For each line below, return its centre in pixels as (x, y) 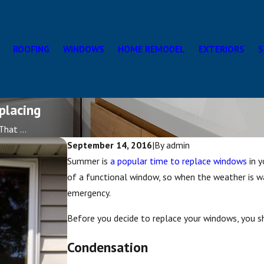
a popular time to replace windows (179, 161)
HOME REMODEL (151, 49)
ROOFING (31, 49)
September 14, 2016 (110, 145)
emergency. (89, 193)
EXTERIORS (222, 49)
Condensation (108, 247)
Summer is (89, 161)
